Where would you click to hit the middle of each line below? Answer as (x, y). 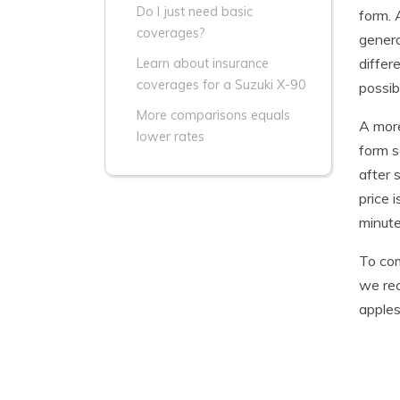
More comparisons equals (213, 115)
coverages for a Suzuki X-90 (221, 85)
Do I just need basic (195, 12)
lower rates (171, 137)
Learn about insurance (203, 63)
